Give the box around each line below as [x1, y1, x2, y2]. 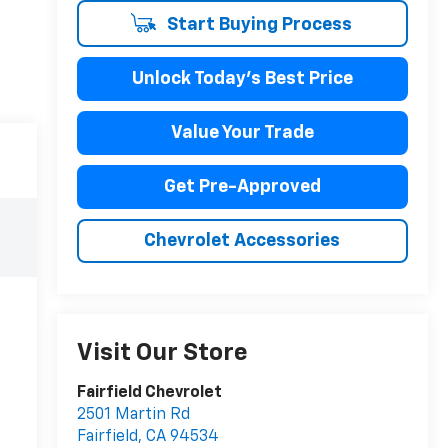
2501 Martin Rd [76, 407, 190, 424]
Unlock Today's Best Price [131, 69, 353, 88]
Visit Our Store [76, 341, 248, 366]
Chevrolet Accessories [144, 231, 341, 250]
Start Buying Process [162, 15, 352, 34]
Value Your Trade [170, 123, 314, 142]
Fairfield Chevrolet [76, 385, 222, 402]
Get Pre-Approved [163, 177, 321, 196]
